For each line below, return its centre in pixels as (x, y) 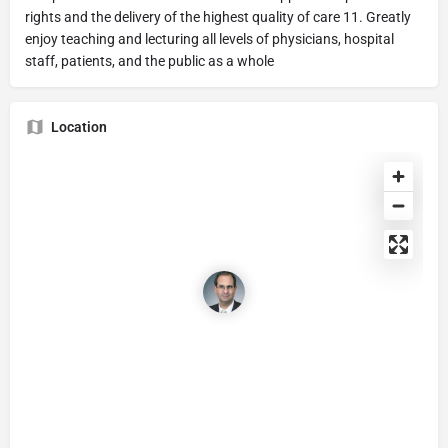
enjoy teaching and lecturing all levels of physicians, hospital (209, 39)
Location (79, 127)
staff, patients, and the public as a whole (149, 61)
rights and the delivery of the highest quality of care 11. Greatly (218, 17)
